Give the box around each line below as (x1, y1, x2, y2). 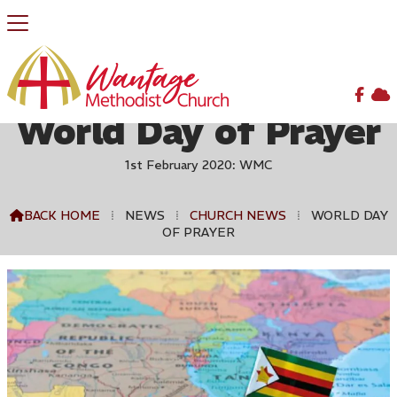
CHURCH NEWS (189, 207, 286, 223)
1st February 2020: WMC (125, 157, 272, 173)
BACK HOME (23, 207, 100, 223)
